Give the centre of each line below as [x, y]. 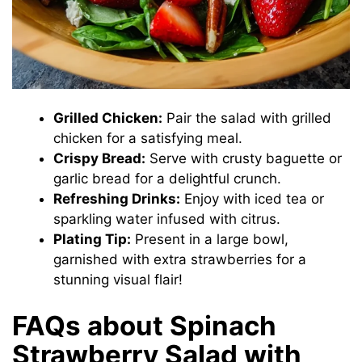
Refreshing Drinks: [117, 199]
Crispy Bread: [100, 159]
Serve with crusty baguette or [244, 159]
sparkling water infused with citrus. [167, 219]
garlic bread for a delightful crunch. [168, 179]
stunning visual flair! [118, 280]
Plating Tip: [93, 240]
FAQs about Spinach [145, 325]
